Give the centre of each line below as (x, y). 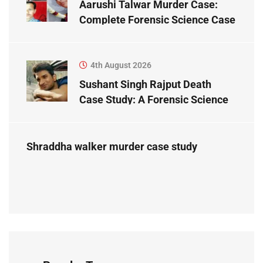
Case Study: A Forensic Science (154, 100)
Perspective (108, 115)
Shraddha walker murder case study (112, 147)
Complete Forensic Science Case (157, 20)
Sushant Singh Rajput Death (145, 85)
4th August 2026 (121, 65)
